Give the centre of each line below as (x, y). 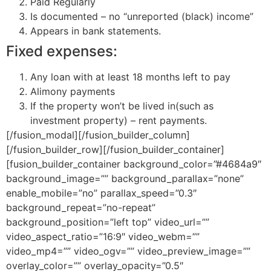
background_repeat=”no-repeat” (81, 207)
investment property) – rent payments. (119, 120)
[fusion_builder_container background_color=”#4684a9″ (134, 164)
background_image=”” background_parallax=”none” (125, 178)
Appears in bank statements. (96, 31)
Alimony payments (73, 91)
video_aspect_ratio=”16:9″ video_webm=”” (103, 236)
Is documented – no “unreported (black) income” (142, 16)
